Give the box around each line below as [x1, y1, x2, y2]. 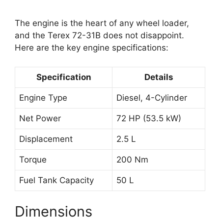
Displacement [19, 134, 73, 144]
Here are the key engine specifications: [15, 43, 168, 53]
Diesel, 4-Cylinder [116, 92, 187, 103]
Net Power [19, 113, 61, 123]
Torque [19, 154, 47, 165]
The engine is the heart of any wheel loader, [15, 18, 189, 28]
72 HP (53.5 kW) [116, 113, 181, 123]
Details [144, 72, 173, 82]
